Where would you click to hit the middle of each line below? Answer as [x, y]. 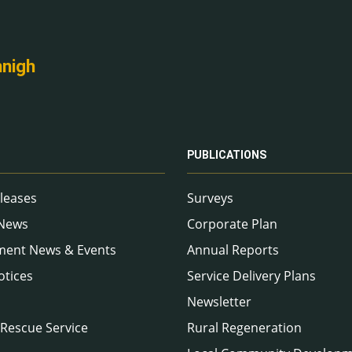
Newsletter [219, 302]
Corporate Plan [232, 224]
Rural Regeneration [244, 328]
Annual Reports [233, 250]
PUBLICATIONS [227, 155]
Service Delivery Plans [251, 276]
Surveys [210, 198]
